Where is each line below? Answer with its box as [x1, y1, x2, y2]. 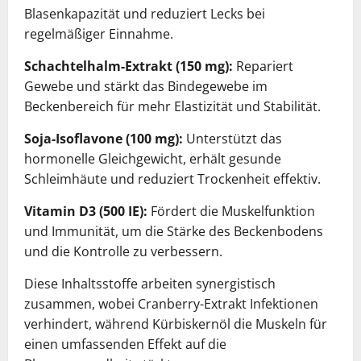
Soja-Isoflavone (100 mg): [24, 129, 183, 147]
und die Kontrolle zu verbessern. [24, 242, 222, 260]
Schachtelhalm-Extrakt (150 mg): [24, 56, 233, 75]
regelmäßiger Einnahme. [24, 24, 173, 43]
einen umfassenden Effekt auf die [24, 334, 226, 353]
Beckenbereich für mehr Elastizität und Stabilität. [24, 97, 321, 115]
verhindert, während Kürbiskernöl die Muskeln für [24, 314, 327, 333]
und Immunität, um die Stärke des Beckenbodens [24, 222, 323, 240]
